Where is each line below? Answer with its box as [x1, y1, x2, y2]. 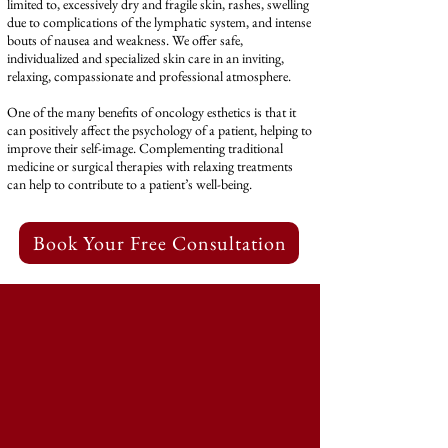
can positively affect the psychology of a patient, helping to [7, 121, 312, 139]
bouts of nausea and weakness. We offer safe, [7, 31, 243, 49]
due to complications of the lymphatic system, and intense [7, 13, 311, 31]
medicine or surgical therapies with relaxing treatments [7, 157, 293, 175]
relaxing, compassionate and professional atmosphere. [7, 67, 291, 85]
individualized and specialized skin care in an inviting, [7, 49, 284, 67]
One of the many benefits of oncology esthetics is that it [7, 103, 296, 121]
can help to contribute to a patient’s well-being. [7, 175, 252, 193]
